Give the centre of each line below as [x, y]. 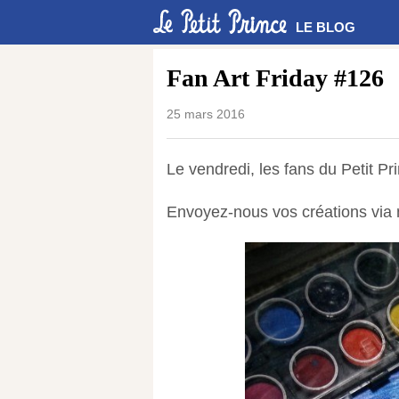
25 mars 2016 [206, 114]
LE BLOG [326, 27]
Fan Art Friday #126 [275, 78]
